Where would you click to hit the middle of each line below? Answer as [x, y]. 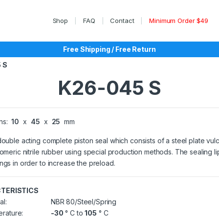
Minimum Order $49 [179, 21]
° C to [74, 213]
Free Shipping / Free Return [109, 49]
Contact [122, 21]
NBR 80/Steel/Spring [83, 202]
